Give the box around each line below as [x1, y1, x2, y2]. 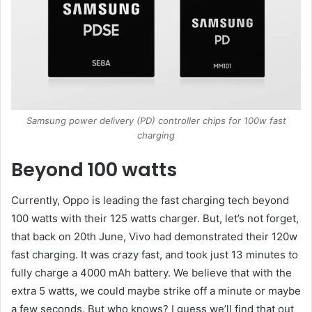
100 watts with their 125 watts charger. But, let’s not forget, [11, 212, 299, 226]
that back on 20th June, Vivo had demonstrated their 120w [11, 230, 297, 244]
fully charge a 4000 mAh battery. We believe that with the [11, 266, 292, 280]
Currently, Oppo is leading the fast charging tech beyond [11, 194, 289, 208]
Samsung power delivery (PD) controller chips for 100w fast [26, 114, 286, 126]
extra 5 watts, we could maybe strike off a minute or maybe [11, 284, 301, 298]
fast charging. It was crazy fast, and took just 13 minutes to [11, 248, 298, 262]
